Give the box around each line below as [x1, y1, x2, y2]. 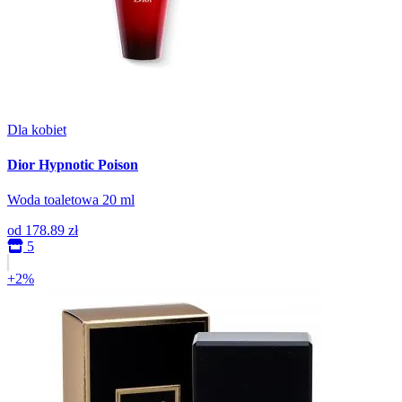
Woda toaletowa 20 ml [7, 192, 135, 208]
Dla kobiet [7, 121, 66, 137]
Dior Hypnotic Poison [7, 156, 138, 172]
